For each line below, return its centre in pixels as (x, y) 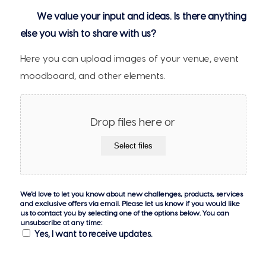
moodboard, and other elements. (93, 76)
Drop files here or (133, 122)
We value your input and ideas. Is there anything (141, 16)
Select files (133, 145)
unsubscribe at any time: (61, 222)
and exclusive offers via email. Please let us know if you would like (130, 203)
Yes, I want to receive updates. (93, 234)
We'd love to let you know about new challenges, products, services (131, 194)
